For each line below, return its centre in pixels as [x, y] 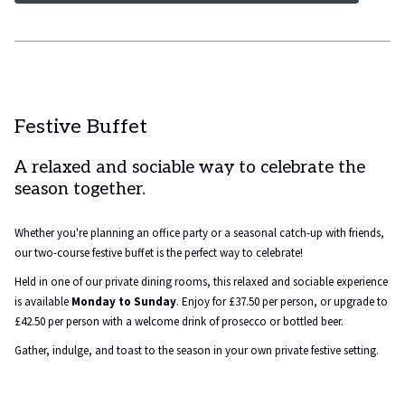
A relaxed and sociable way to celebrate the [190, 168]
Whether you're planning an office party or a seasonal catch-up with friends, [199, 233]
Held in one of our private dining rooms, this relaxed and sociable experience [201, 282]
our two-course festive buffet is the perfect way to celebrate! [159, 253]
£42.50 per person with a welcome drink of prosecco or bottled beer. [179, 321]
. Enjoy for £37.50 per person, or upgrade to [282, 301]
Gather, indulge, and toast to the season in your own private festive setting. [197, 350]
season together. [80, 189]
